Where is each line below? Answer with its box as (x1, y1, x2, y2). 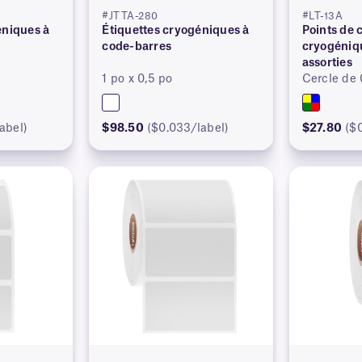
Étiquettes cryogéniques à (102, 24, 250, 36)
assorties (301, 57, 352, 69)
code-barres (102, 40, 172, 53)
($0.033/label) (146, 122, 229, 134)
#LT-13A (301, 11, 343, 21)
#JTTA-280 (102, 11, 158, 21)
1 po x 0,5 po (102, 73, 173, 85)
